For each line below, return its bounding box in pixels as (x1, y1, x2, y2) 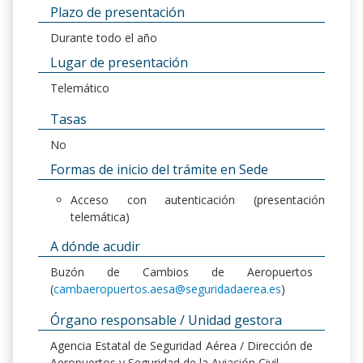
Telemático (50, 80, 109, 96)
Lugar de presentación (50, 53, 188, 72)
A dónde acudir (50, 237, 140, 256)
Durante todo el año (50, 30, 157, 46)
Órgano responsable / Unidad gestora (50, 311, 282, 330)
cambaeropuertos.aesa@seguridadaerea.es (53, 281, 281, 297)
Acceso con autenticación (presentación (70, 192, 325, 208)
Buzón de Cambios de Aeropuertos (50, 264, 313, 280)
